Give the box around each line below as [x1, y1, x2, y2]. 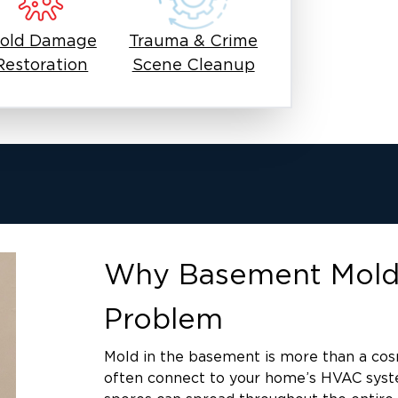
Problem [104, 306, 224, 334]
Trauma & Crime [129, 34, 259, 50]
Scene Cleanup [131, 58, 255, 74]
